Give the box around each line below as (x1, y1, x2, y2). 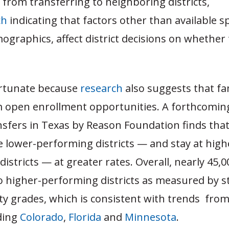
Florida (68, 210, 101, 224)
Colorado (20, 210, 63, 224)
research (80, 81, 123, 95)
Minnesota (125, 210, 176, 224)
